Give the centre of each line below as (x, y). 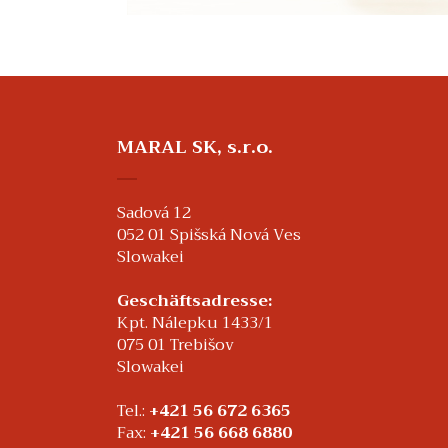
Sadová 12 (154, 213)
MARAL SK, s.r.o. (195, 147)
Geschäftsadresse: (194, 301)
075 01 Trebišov (175, 345)
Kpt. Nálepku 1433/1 (195, 323)
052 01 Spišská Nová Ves (209, 235)
